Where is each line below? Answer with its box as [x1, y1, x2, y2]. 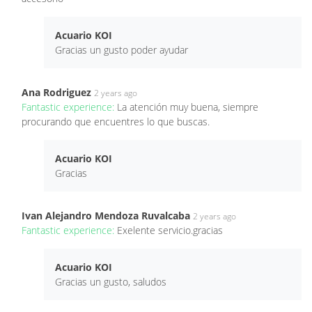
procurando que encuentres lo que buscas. [22, 114, 210, 128]
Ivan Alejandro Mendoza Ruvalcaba [22, 208, 190, 222]
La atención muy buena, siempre [117, 100, 258, 114]
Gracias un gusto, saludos [55, 274, 166, 288]
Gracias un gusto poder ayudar [55, 42, 188, 56]
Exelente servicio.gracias [117, 223, 223, 237]
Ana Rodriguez [22, 85, 91, 99]
